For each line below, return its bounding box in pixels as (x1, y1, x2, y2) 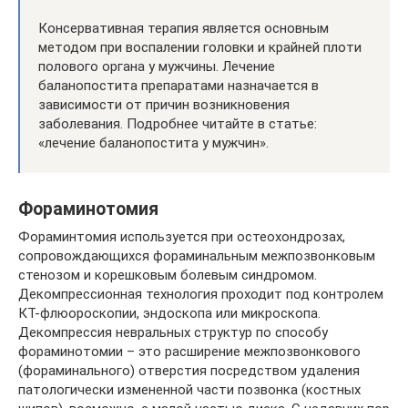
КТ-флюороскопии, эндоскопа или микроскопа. (18, 305, 321, 321)
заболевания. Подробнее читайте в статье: (38, 116, 317, 132)
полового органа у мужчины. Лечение (38, 58, 275, 75)
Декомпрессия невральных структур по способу (18, 324, 328, 341)
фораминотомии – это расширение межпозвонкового (18, 343, 361, 360)
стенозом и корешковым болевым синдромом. (18, 267, 317, 283)
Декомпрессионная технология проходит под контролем (18, 286, 383, 302)
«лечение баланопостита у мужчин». (38, 135, 269, 151)
